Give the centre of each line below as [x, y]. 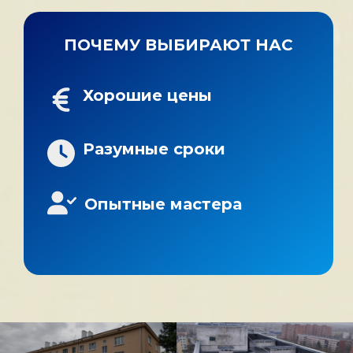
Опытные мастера [163, 204]
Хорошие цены [147, 96]
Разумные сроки [154, 149]
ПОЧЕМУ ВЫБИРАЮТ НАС [178, 45]
